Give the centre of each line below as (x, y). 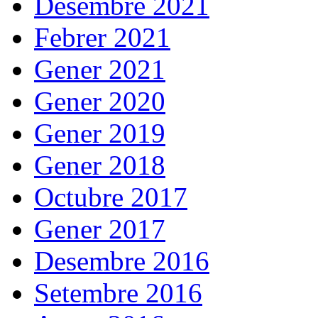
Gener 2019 (100, 133)
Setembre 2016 (118, 292)
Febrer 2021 (102, 37)
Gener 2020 (100, 101)
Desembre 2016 (122, 261)
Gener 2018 (100, 165)
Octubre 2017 (111, 197)
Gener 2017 (100, 229)
